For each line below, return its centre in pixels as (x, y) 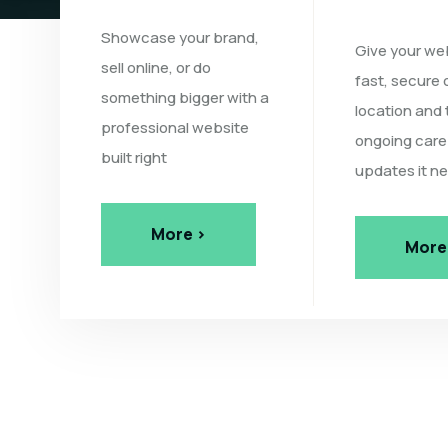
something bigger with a (185, 97)
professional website (175, 127)
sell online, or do (156, 67)
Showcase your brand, (180, 37)
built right (134, 157)
